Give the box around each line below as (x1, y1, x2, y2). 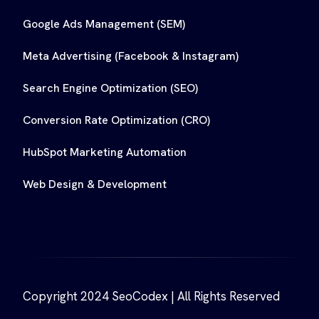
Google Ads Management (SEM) (23, 16, 185, 31)
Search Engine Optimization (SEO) (23, 80, 198, 95)
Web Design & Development (23, 176, 167, 192)
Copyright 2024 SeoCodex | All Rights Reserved (23, 288, 280, 304)
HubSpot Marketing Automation (23, 144, 187, 159)
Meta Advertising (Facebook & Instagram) (23, 48, 239, 63)
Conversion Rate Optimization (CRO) (23, 112, 210, 127)
